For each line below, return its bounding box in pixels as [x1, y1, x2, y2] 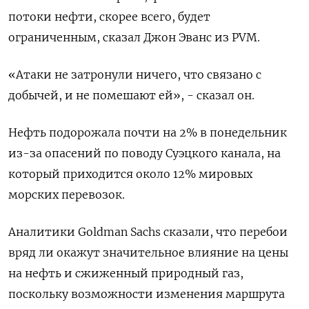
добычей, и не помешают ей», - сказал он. [8, 88, 255, 103]
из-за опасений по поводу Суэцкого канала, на [8, 146, 281, 161]
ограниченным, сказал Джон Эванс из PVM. [8, 30, 260, 45]
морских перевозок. [8, 188, 125, 202]
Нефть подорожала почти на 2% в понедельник [8, 126, 287, 140]
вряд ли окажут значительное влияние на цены [8, 246, 288, 260]
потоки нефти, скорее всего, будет [8, 10, 210, 24]
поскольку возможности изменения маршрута [8, 287, 285, 301]
